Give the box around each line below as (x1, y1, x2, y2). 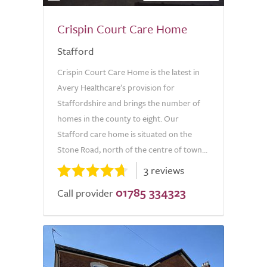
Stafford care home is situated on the (57, 128, 192, 140)
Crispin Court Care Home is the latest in (57, 66, 200, 78)
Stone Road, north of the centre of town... (57, 143, 207, 156)
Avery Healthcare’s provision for (57, 81, 175, 94)
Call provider (57, 185, 113, 200)
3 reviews (144, 163, 184, 178)
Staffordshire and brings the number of (57, 97, 200, 109)
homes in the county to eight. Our (57, 112, 179, 125)
